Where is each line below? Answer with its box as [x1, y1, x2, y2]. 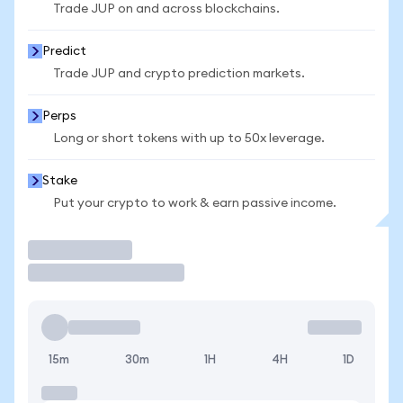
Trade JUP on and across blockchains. [53, 3, 280, 15]
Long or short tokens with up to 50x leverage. [53, 132, 325, 145]
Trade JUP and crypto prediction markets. [53, 67, 305, 80]
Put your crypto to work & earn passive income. [53, 197, 336, 210]
